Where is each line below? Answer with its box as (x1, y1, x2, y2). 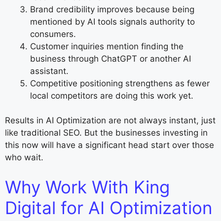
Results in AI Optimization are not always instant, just (5, 115, 216, 126)
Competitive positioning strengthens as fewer (30, 78, 210, 88)
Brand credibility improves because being (30, 4, 194, 14)
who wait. (5, 152, 43, 163)
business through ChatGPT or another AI (30, 53, 191, 64)
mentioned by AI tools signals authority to (30, 16, 195, 27)
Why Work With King (5, 176, 170, 197)
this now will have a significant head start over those (5, 140, 214, 150)
